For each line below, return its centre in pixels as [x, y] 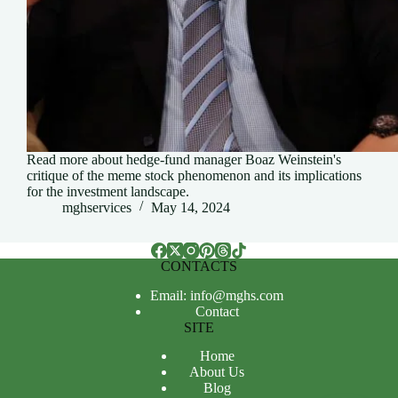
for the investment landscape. [108, 191]
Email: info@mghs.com [217, 295]
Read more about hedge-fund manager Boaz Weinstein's [184, 159]
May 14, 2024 [191, 207]
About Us [217, 372]
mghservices [97, 207]
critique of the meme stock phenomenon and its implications [194, 175]
